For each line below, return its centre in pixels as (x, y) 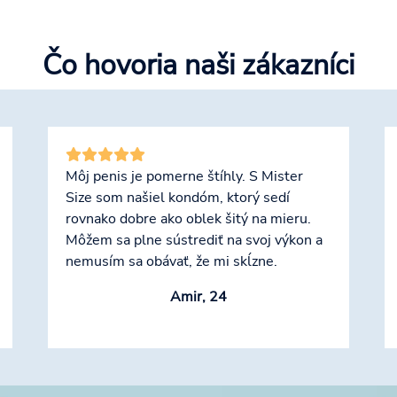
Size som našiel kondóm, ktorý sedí (178, 198)
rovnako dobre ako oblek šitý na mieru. (188, 219)
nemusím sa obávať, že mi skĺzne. (171, 262)
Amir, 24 (198, 297)
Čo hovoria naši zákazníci (198, 66)
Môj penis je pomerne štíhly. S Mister (184, 177)
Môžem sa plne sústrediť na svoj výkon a (194, 241)
